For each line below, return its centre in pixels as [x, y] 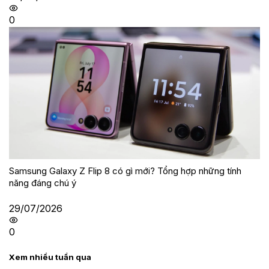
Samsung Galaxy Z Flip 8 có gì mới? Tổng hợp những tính [125, 171]
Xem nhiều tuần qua [50, 257]
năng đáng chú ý [43, 183]
